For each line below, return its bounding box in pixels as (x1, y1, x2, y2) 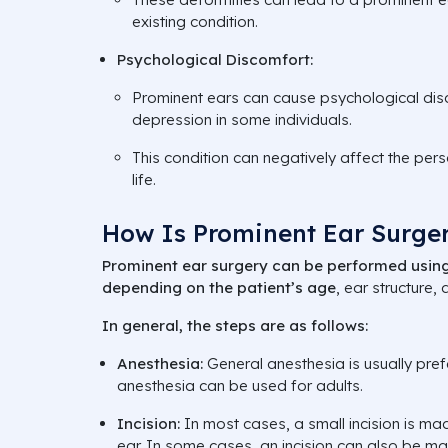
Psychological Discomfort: (117, 49, 313, 69)
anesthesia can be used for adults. (117, 375, 363, 395)
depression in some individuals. (132, 109, 352, 129)
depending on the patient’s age (102, 277, 336, 297)
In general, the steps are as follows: (102, 315, 368, 335)
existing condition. (132, 11, 258, 31)
